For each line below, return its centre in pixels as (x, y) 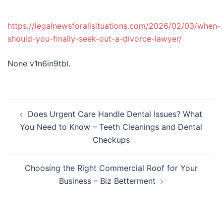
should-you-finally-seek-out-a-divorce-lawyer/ (95, 39)
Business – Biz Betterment (107, 181)
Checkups (111, 140)
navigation (37, 120)
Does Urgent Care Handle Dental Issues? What (115, 114)
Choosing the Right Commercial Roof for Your (111, 168)
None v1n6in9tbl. (39, 63)
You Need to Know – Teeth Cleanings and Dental (111, 127)
